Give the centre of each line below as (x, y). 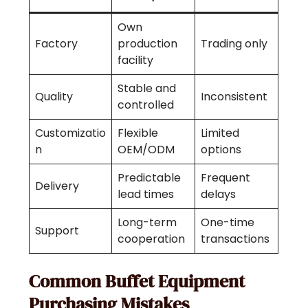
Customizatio (71, 133)
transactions (235, 239)
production (148, 44)
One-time (228, 223)
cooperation (152, 239)
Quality (54, 97)
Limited (220, 133)
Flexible (138, 133)
